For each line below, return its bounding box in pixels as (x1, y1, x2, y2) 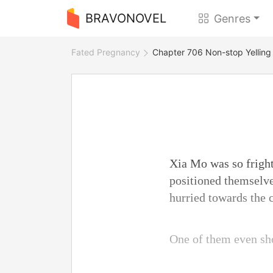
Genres (214, 12, 251, 25)
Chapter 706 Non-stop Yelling (152, 47, 271, 57)
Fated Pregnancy (71, 47, 140, 57)
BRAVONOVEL (85, 11, 166, 26)
